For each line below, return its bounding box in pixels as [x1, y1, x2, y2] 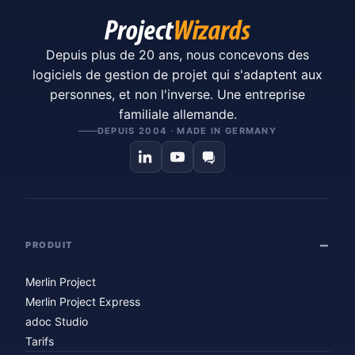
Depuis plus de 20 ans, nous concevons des [46, 47, 309, 63]
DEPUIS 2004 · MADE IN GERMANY [97, 125, 277, 136]
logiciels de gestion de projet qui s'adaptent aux [32, 67, 323, 82]
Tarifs [25, 334, 54, 348]
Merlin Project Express [25, 295, 140, 308]
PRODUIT [25, 239, 74, 250]
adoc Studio [25, 315, 88, 328]
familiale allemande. [118, 106, 237, 122]
